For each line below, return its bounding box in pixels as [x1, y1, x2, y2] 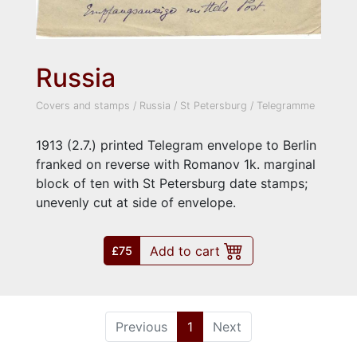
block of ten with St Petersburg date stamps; [36, 175, 308, 192]
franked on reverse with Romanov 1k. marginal [36, 156, 316, 173]
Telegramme [257, 100, 315, 112]
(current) [192, 318, 245, 335]
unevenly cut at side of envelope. [36, 194, 236, 211]
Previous [116, 319, 167, 335]
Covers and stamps [36, 100, 130, 112]
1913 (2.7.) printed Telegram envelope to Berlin [36, 137, 316, 154]
